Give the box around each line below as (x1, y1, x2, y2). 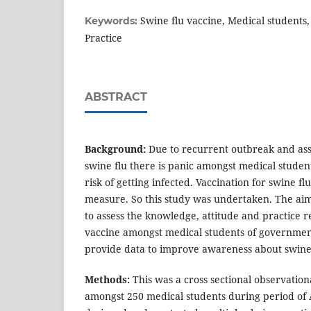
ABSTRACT (85, 90, 147, 104)
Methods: (85, 273, 130, 287)
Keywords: (85, 15, 140, 28)
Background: (85, 142, 149, 156)
